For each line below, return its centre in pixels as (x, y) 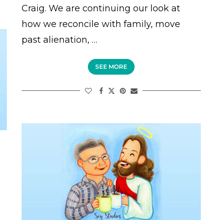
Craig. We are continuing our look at (101, 9)
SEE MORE (111, 67)
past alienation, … (59, 40)
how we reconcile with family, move (101, 24)
